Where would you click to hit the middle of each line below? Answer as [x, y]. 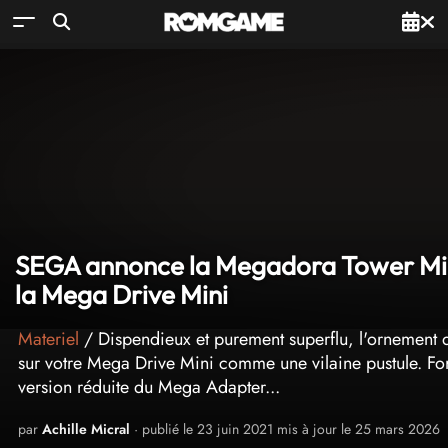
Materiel [48, 339]
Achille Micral [86, 429]
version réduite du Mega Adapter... [149, 387]
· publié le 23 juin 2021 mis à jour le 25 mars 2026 [285, 429]
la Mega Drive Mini [121, 294]
